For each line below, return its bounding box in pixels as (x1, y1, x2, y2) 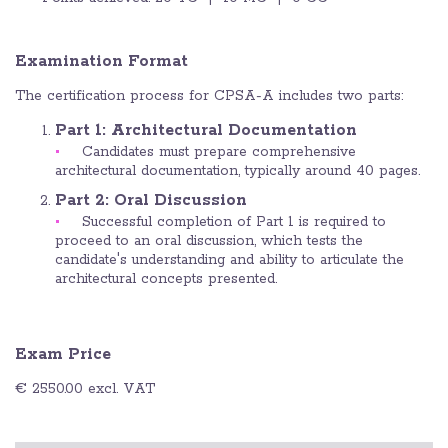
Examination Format (15, 51, 188, 73)
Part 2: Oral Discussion (55, 190, 247, 212)
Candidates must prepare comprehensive (82, 143, 356, 162)
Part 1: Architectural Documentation (55, 120, 357, 142)
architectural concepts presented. (55, 270, 277, 289)
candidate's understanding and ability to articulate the (55, 251, 404, 270)
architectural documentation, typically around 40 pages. (55, 162, 420, 181)
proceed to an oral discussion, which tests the (55, 232, 363, 251)
